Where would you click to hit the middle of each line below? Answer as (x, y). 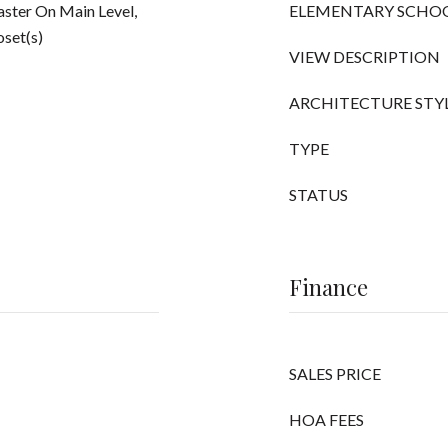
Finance (328, 287)
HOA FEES (326, 419)
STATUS (318, 194)
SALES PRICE (335, 373)
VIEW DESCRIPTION (364, 56)
